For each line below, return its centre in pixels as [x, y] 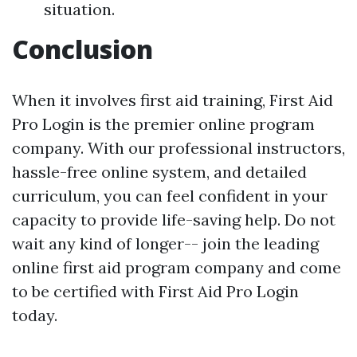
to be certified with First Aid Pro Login [155, 291]
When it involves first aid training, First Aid [173, 100]
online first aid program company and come [177, 267]
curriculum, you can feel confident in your [170, 195]
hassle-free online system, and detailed [159, 171]
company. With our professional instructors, [178, 147]
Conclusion [82, 49]
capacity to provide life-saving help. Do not [174, 219]
